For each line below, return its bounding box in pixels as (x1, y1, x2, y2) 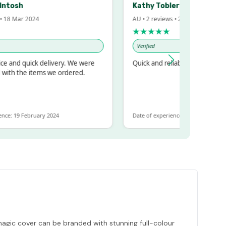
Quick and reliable (114, 58, 168, 68)
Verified (118, 42, 136, 50)
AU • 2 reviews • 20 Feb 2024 (114, 14, 194, 23)
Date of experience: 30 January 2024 (114, 111, 208, 119)
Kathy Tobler (114, 1, 161, 10)
